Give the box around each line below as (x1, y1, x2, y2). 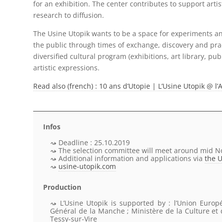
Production (43, 182, 82, 192)
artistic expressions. (33, 63, 100, 73)
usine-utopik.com (58, 161, 116, 171)
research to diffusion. (33, 10, 105, 20)
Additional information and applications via (58, 153, 203, 163)
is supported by (111, 198, 166, 208)
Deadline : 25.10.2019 (58, 137, 130, 147)
